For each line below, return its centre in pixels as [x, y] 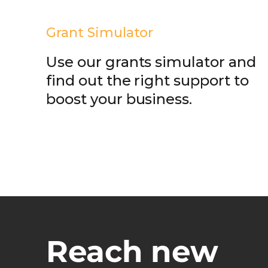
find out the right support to [147, 80]
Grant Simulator [100, 32]
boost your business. [119, 99]
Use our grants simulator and [151, 62]
